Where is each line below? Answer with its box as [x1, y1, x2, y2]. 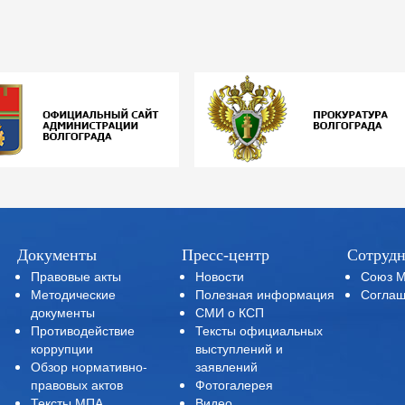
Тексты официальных [195, 321, 324, 339]
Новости [195, 267, 245, 285]
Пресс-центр [182, 246, 270, 264]
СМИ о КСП [195, 303, 265, 321]
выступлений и [195, 339, 284, 357]
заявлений [195, 357, 259, 375]
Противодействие [30, 321, 135, 339]
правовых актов [30, 375, 123, 393]
